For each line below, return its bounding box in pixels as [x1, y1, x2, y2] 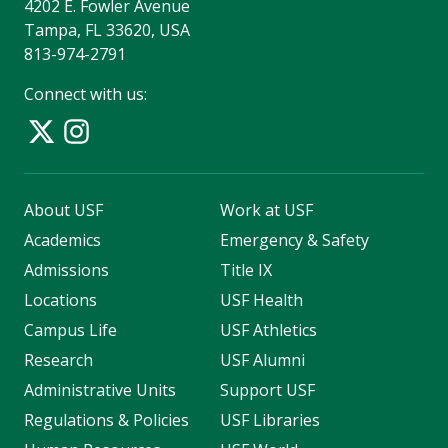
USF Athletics [219, 319, 317, 342]
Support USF [219, 379, 315, 402]
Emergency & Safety [219, 229, 369, 252]
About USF [24, 199, 103, 222]
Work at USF [219, 199, 313, 222]
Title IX [219, 259, 272, 282]
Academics [24, 229, 101, 252]
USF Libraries [219, 409, 320, 432]
